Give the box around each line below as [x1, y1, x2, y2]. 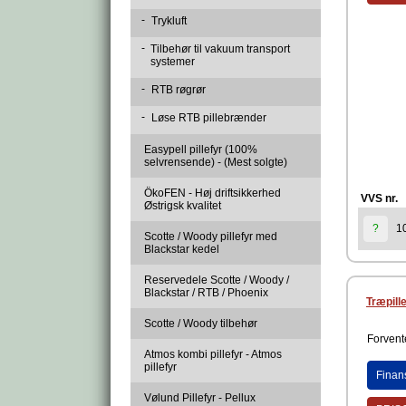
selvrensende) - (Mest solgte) [144, 156, 287, 169]
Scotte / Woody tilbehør [144, 317, 257, 330]
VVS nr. [361, 192, 398, 206]
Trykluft [151, 14, 187, 27]
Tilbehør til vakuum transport [150, 43, 291, 55]
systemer [150, 55, 196, 68]
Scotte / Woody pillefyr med [144, 230, 277, 243]
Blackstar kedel [144, 243, 219, 256]
